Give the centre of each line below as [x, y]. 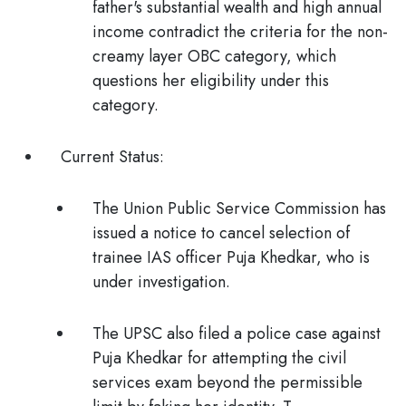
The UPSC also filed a [167, 333]
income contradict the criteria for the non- [240, 32]
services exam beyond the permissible [227, 382]
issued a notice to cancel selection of [221, 233]
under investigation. [161, 282]
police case [287, 333]
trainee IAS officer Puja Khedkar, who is [231, 257]
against [356, 333]
